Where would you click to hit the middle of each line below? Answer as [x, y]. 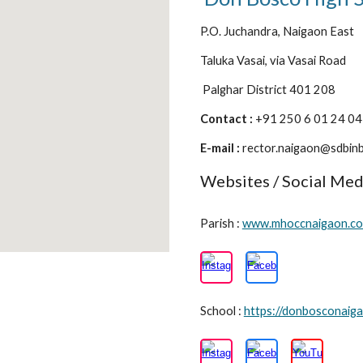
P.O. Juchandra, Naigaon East [278, 31]
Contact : [227, 119]
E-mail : [221, 148]
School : [222, 311]
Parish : [221, 223]
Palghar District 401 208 [269, 90]
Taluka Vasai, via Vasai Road [273, 60]
